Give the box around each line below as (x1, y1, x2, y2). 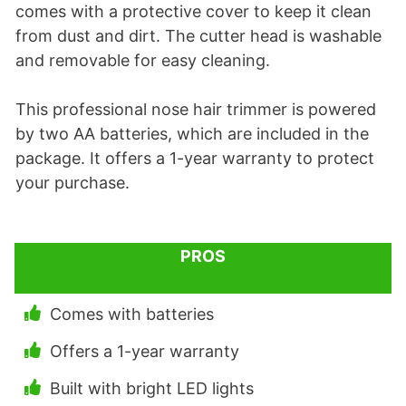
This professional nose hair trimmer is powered (15, 100, 376, 120)
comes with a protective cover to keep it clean (15, 2, 372, 22)
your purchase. (15, 173, 134, 193)
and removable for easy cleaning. (15, 51, 270, 71)
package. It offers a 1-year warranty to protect (15, 149, 374, 169)
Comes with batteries (50, 304, 214, 324)
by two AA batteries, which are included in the (15, 124, 369, 144)
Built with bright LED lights (50, 379, 254, 399)
